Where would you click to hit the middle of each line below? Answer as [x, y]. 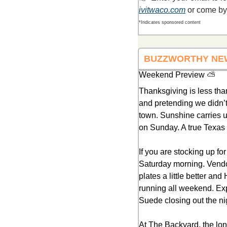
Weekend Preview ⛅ [177, 74]
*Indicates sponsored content [170, 23]
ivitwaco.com [162, 10]
